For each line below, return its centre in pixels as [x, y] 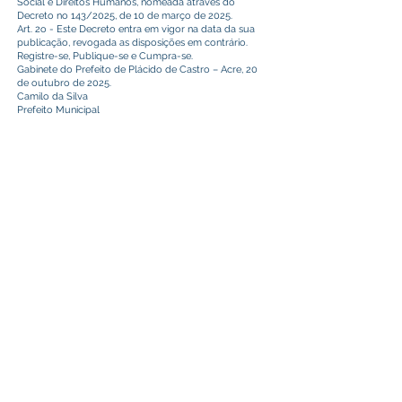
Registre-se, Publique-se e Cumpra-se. [105, 56]
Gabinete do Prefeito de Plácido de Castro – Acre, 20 [137, 70]
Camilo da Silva [52, 96]
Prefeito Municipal [58, 110]
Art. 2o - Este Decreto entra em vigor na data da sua [136, 29]
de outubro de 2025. [64, 83]
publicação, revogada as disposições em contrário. [132, 43]
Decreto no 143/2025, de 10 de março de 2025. [125, 16]
